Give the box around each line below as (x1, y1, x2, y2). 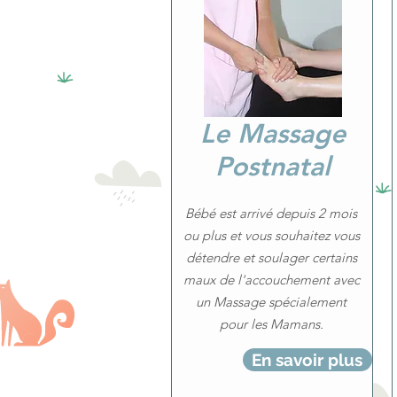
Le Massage (200, 118, 346, 150)
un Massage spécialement (196, 293, 346, 310)
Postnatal (215, 151, 331, 183)
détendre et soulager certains (185, 249, 357, 266)
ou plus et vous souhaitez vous (183, 227, 360, 244)
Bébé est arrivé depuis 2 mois (185, 205, 357, 222)
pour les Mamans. (219, 315, 323, 332)
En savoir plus (252, 350, 362, 370)
